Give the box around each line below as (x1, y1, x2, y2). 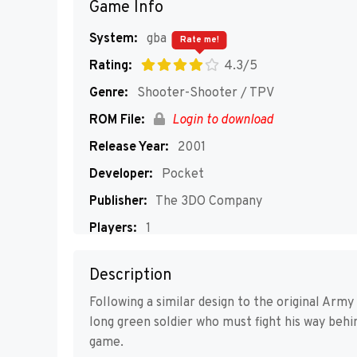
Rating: (89, 58, 131, 74)
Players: (89, 221, 136, 237)
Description (89, 265, 172, 287)
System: (89, 31, 137, 47)
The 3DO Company (153, 194, 262, 210)
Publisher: (89, 194, 147, 210)
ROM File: (89, 112, 144, 128)
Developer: (89, 167, 152, 182)
